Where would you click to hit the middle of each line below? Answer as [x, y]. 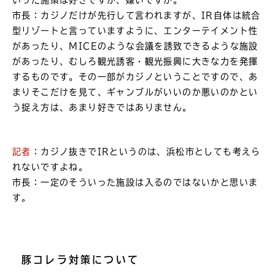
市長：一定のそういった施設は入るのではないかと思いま [135, 183]
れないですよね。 [50, 167]
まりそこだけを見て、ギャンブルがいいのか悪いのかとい [135, 92]
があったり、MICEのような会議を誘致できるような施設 [135, 46]
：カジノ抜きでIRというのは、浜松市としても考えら [146, 152]
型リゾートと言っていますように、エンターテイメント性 [135, 31]
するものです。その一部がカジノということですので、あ [135, 77]
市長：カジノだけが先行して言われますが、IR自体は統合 [137, 16]
